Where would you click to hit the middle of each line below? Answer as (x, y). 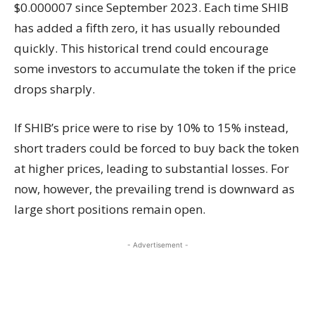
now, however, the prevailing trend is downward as (154, 189)
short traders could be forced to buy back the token (156, 148)
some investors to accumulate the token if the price (155, 69)
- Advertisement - (157, 245)
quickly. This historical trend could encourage (141, 48)
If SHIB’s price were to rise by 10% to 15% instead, (151, 128)
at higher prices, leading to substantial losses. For (152, 168)
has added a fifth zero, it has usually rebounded (147, 28)
